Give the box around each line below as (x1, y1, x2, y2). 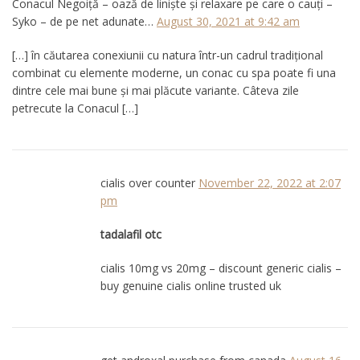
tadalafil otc (100, 226, 162, 242)
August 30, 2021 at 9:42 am (157, 13, 300, 29)
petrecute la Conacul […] (12, 100, 138, 116)
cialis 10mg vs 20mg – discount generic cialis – (100, 260, 342, 276)
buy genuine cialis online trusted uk (100, 277, 281, 293)
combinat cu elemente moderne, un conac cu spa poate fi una (12, 64, 336, 80)
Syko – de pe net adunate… (12, 13, 153, 29)
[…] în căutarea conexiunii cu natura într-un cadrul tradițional (12, 47, 323, 63)
